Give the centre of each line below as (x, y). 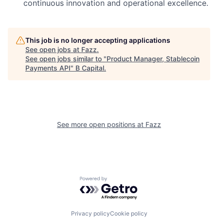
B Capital (90, 68)
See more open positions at (101, 124)
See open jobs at (53, 49)
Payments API (48, 68)
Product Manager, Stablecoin (153, 58)
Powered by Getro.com (122, 181)
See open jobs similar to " (66, 58)
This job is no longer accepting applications (98, 40)
